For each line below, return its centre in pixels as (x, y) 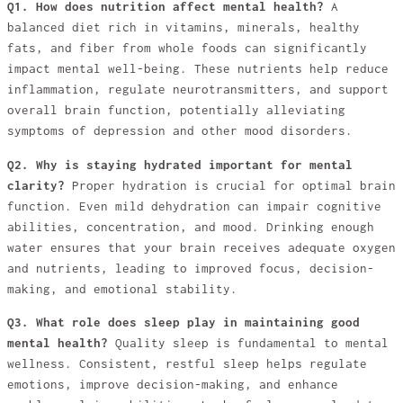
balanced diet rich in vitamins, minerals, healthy (184, 28)
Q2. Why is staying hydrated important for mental (180, 165)
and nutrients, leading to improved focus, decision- (191, 268)
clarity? (36, 185)
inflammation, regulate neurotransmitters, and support (198, 90)
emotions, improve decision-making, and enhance (173, 385)
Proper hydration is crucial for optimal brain (230, 185)
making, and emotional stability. (122, 289)
